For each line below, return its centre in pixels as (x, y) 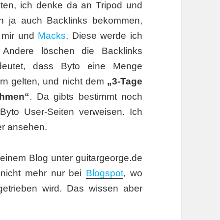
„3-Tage (124, 82)
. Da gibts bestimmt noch (86, 97)
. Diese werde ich (104, 36)
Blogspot (105, 173)
